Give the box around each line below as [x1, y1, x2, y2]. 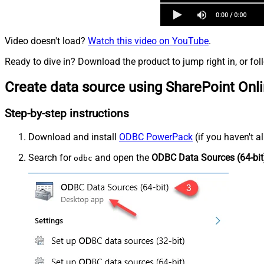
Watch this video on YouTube [88, 35, 209, 47]
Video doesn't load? [5, 35, 88, 47]
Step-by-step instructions [5, 107, 129, 120]
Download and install [28, 131, 119, 143]
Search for [28, 151, 74, 163]
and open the [93, 151, 151, 163]
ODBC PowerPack [119, 131, 193, 143]
